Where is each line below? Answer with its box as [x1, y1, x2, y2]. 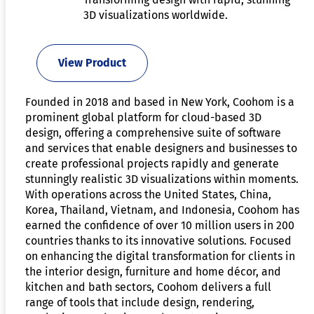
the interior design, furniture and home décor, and [25, 264, 281, 278]
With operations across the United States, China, [25, 187, 271, 201]
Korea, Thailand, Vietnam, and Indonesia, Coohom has [25, 203, 299, 217]
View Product [58, 55, 126, 69]
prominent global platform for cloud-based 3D [25, 110, 261, 124]
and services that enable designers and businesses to [25, 141, 297, 155]
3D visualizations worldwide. [83, 8, 228, 22]
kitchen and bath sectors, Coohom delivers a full [25, 280, 271, 294]
